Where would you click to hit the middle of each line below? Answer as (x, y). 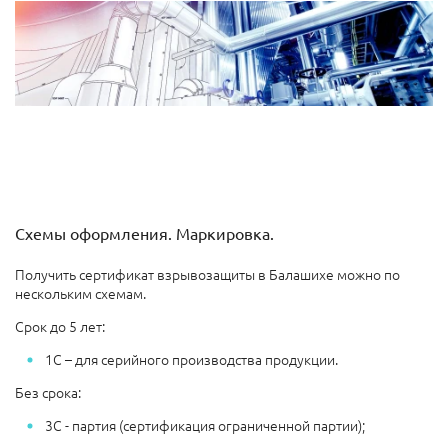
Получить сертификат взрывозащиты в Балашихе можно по (207, 273)
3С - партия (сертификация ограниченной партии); (205, 424)
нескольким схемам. (80, 292)
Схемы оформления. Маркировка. (144, 232)
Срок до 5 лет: (60, 325)
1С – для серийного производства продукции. (191, 358)
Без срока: (48, 391)
